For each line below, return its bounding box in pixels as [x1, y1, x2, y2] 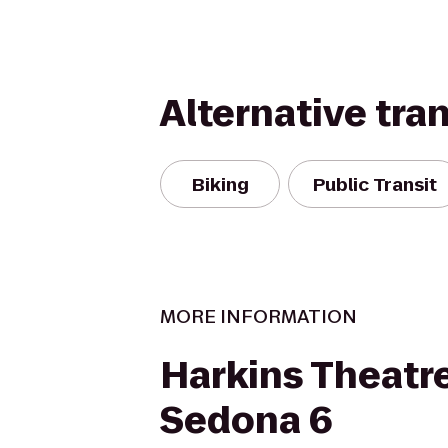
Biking [191, 171, 249, 197]
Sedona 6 [160, 395, 333, 446]
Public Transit [313, 171, 437, 197]
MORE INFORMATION [160, 304, 357, 329]
